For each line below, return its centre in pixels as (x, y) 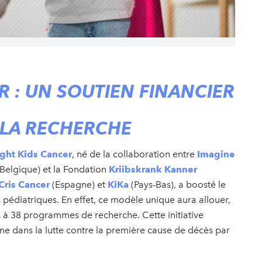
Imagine (216, 154)
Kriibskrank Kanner (153, 169)
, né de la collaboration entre (135, 154)
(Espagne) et (79, 184)
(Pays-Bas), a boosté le (177, 184)
